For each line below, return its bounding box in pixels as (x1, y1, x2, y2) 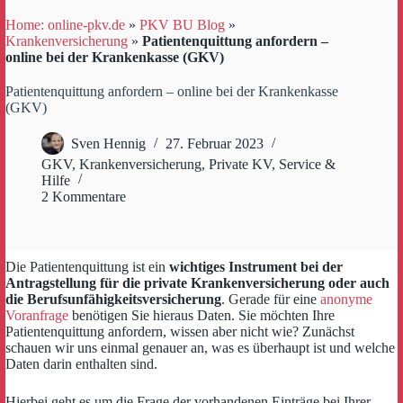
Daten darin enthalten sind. (5, 356, 157, 372)
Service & (279, 157, 336, 172)
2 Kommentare (41, 189, 126, 204)
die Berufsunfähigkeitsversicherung (5, 291, 221, 307)
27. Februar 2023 (166, 136, 264, 152)
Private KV (209, 157, 272, 172)
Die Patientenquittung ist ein (5, 259, 169, 274)
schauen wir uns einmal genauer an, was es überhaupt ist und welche (5, 340, 395, 355)
